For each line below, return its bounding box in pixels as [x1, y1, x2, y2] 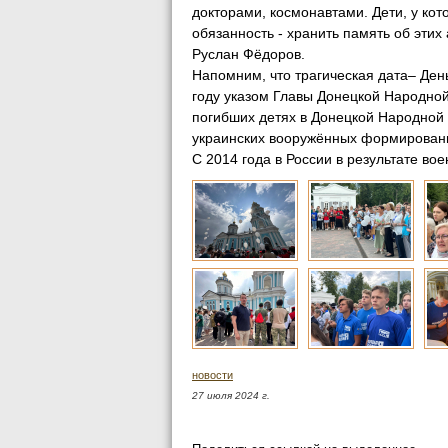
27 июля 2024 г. [192, 389, 270, 401]
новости [192, 368, 233, 381]
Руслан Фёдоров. [192, 45, 309, 62]
